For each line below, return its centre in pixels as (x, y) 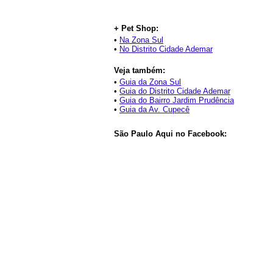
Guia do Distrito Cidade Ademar (175, 91)
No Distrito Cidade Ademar (166, 49)
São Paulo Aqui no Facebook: (170, 134)
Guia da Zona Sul (150, 82)
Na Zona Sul (141, 40)
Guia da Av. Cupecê (154, 109)
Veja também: (140, 70)
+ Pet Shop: (136, 28)
